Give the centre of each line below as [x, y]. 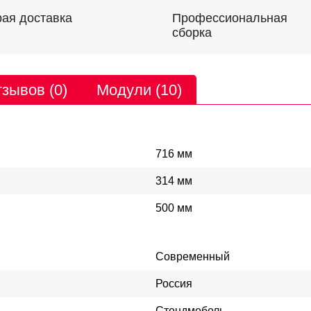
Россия [174, 284]
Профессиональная [230, 18]
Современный [193, 257]
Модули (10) [139, 90]
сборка [192, 33]
